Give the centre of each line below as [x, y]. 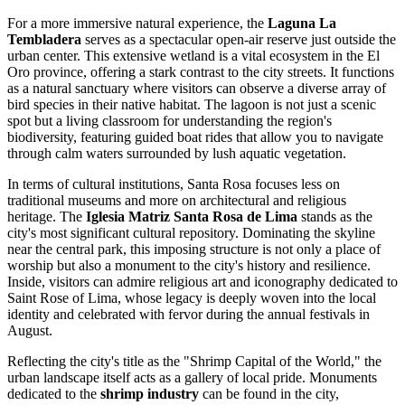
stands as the [335, 216]
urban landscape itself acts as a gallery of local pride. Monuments [192, 377]
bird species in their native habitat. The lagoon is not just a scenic [192, 104]
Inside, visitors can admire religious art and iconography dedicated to [202, 281]
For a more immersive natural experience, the [137, 23]
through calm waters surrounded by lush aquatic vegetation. [177, 153]
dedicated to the [54, 393]
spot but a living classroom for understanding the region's [170, 120]
